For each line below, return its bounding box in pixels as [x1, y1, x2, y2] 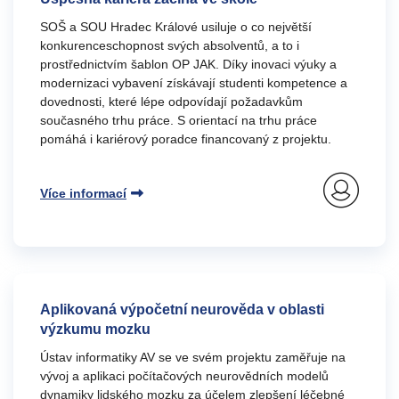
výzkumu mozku [40, 322, 151, 337]
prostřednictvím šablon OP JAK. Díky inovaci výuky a [40, 57, 337, 71]
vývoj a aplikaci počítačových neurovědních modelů [40, 369, 329, 383]
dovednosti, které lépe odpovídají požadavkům [40, 94, 303, 109]
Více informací [40, 186, 126, 200]
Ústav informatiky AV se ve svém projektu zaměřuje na [40, 350, 346, 364]
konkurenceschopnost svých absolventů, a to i [40, 38, 299, 53]
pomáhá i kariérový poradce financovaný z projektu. [40, 132, 331, 146]
